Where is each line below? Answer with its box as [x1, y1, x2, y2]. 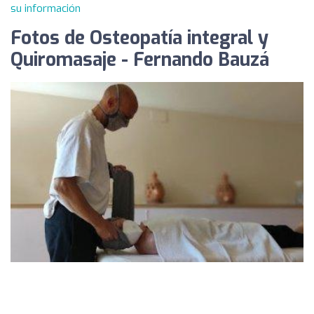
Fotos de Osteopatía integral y [11, 26, 268, 50]
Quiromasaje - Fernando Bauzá [11, 48, 269, 72]
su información [11, 1, 81, 15]
